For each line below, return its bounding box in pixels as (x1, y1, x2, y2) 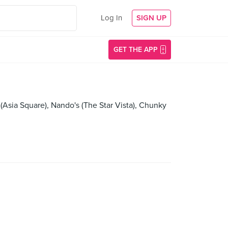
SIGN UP (136, 13, 166, 22)
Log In (101, 13, 122, 22)
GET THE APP (113, 45, 158, 54)
